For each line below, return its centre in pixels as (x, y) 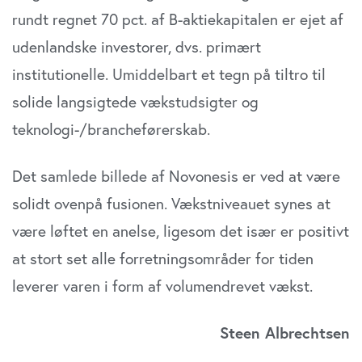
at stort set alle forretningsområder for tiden (163, 259)
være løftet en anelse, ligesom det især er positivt (181, 231)
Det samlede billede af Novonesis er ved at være (176, 176)
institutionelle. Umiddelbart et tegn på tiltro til (169, 74)
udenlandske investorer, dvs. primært (137, 47)
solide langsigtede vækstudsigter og (135, 102)
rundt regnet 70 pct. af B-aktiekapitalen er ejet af (178, 19)
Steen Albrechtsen (285, 333)
